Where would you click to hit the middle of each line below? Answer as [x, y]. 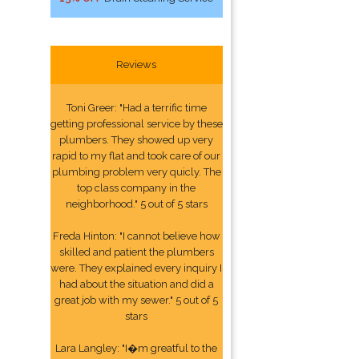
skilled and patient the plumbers [136, 252]
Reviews [137, 65]
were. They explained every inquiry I [137, 268]
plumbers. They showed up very [137, 140]
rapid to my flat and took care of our [137, 156]
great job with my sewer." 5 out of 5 [137, 300]
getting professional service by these [136, 124]
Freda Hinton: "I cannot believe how [136, 236]
